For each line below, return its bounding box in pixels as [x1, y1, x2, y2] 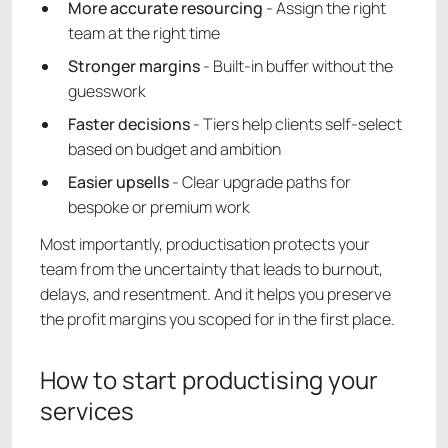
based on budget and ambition [68, 138, 281, 161]
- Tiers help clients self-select [190, 113, 402, 136]
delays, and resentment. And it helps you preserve [40, 283, 391, 306]
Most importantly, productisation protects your [40, 233, 370, 256]
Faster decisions [68, 113, 190, 136]
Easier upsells [68, 171, 169, 194]
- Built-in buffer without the [200, 55, 393, 78]
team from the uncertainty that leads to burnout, [40, 258, 383, 281]
